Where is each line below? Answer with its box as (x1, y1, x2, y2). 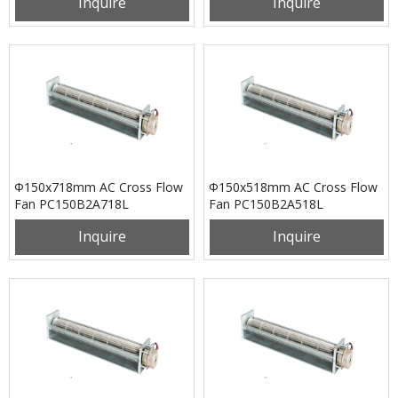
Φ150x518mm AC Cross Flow (209, 179, 378, 195)
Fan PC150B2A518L (209, 195, 323, 212)
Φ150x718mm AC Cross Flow (14, 179, 183, 195)
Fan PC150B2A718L (14, 195, 129, 212)
